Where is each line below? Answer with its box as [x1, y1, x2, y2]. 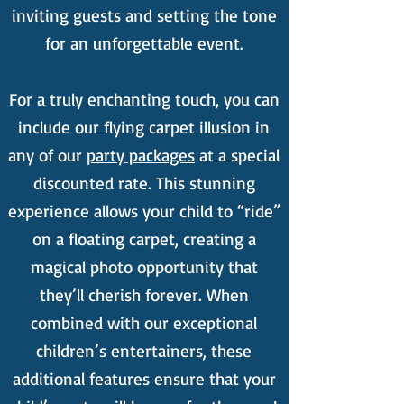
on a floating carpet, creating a [32, 228, 256, 250]
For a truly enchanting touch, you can [8, 88, 280, 110]
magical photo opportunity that [30, 256, 258, 278]
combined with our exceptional [31, 312, 257, 334]
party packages [87, 144, 195, 166]
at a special [195, 144, 280, 166]
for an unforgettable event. [44, 32, 243, 54]
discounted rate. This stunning [32, 172, 255, 194]
